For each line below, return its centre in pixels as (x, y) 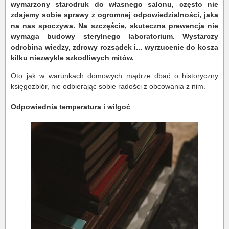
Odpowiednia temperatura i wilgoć (71, 107)
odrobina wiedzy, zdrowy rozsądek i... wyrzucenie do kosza (114, 47)
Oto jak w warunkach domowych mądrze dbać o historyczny (114, 76)
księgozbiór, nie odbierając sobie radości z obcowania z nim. (108, 86)
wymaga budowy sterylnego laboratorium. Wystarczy (114, 36)
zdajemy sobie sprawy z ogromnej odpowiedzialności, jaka (114, 15)
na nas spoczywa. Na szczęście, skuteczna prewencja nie (114, 26)
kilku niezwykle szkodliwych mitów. (72, 58)
